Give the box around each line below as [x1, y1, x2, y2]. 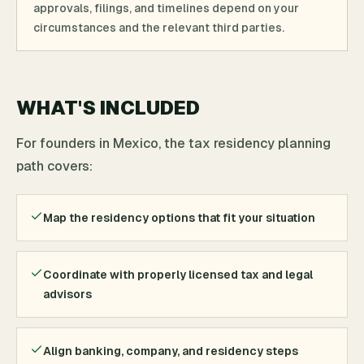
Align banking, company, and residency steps [43, 344, 298, 357]
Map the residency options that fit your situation [43, 211, 315, 224]
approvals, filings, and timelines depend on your [33, 2, 299, 15]
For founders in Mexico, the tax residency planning [16, 136, 331, 151]
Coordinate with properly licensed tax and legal [43, 268, 313, 281]
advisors [43, 288, 92, 301]
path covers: [16, 158, 93, 174]
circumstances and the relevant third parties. [33, 21, 284, 34]
